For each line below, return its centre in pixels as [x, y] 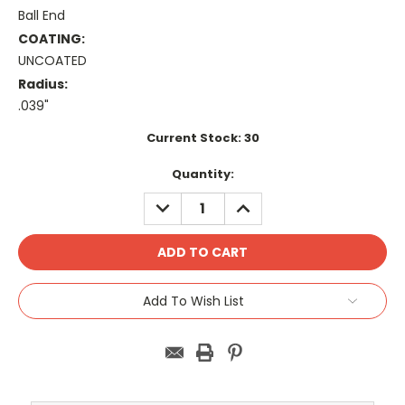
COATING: [52, 38]
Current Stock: [195, 137]
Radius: [43, 84]
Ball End [42, 15]
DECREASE [182, 201]
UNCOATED [52, 60]
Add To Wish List [193, 301]
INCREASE [261, 201]
